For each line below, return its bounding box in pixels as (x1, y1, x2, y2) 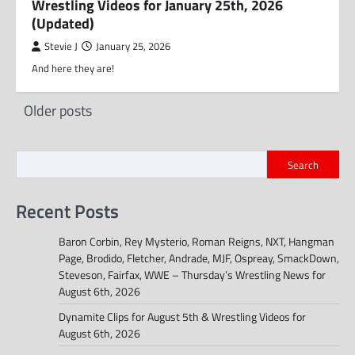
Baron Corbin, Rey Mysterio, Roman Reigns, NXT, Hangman (59, 232, 334, 250)
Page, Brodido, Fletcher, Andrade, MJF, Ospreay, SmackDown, (59, 249, 339, 266)
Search (288, 156, 319, 173)
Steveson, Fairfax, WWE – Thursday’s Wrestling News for (59, 265, 326, 283)
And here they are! (32, 60, 114, 77)
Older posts (24, 100, 92, 122)
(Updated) (32, 13, 94, 35)
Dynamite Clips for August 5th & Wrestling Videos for (59, 307, 306, 325)
